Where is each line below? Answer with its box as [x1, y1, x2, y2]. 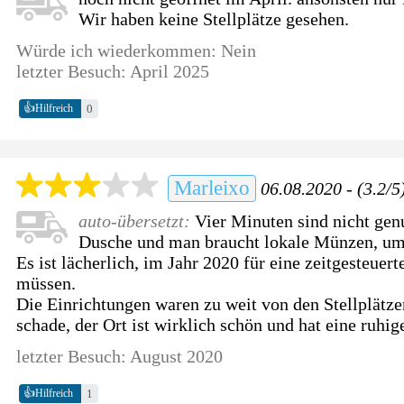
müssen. [16, 272, 77, 293]
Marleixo [174, 176, 251, 199]
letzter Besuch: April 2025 [16, 60, 210, 81]
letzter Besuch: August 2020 [16, 345, 224, 366]
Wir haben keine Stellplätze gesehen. [78, 8, 350, 29]
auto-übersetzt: [78, 210, 196, 231]
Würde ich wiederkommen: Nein [16, 40, 257, 60]
